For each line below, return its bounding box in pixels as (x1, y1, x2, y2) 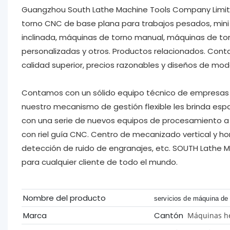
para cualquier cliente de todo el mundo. (21, 156, 178, 167)
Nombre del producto (23, 192, 106, 203)
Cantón (154, 209, 185, 221)
